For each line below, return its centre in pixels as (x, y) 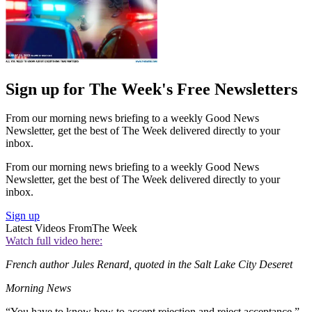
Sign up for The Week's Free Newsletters (151, 89)
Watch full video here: (54, 241)
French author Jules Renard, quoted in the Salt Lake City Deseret (149, 265)
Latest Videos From (49, 228)
